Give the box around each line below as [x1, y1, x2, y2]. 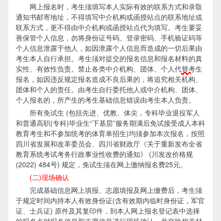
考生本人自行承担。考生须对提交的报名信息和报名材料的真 [15, 53, 202, 63]
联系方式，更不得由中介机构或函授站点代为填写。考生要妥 [15, 22, 202, 32]
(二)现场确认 [15, 172, 69, 182]
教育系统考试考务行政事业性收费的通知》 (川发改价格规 [15, 148, 193, 159]
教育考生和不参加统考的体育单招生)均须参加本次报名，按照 [15, 128, 205, 138]
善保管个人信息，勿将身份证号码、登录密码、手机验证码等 [15, 32, 202, 42]
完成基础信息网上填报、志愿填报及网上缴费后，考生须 [15, 184, 202, 195]
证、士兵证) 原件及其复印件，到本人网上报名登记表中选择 [15, 205, 200, 216]
